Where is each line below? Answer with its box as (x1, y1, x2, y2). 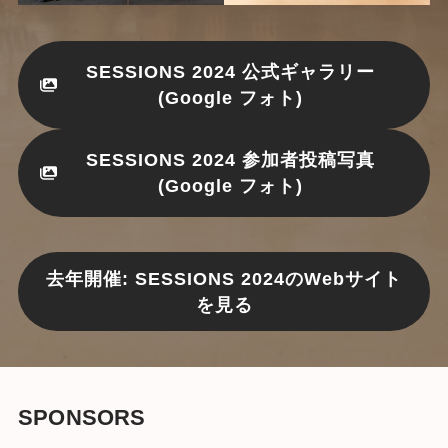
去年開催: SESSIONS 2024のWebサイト (46, 268, 402, 289)
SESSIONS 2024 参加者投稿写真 (85, 149, 375, 170)
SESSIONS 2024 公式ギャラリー (85, 61, 375, 82)
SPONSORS (17, 406, 146, 430)
